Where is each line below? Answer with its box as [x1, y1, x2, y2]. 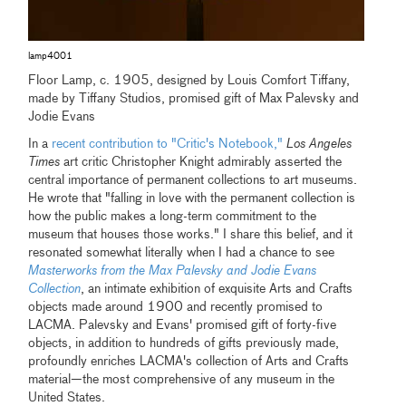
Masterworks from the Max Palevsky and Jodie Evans [28, 264, 317, 277]
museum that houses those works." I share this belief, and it [28, 227, 353, 241]
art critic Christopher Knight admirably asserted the [60, 155, 343, 169]
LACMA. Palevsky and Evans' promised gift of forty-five [28, 318, 337, 332]
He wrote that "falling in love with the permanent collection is [28, 191, 356, 205]
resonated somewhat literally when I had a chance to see [28, 246, 335, 259]
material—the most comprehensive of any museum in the [28, 372, 335, 386]
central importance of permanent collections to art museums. [28, 173, 358, 187]
